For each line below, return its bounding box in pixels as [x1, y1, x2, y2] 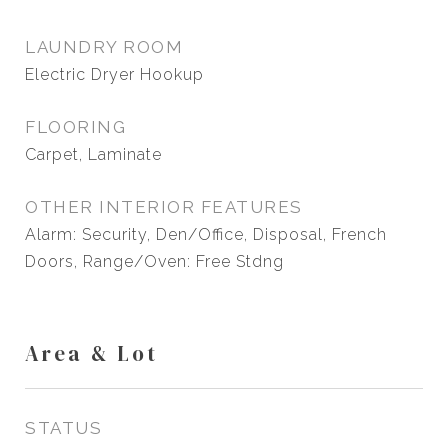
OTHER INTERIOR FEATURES [25, 197, 303, 217]
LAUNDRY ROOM [25, 37, 183, 57]
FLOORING [25, 117, 126, 137]
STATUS [25, 418, 102, 438]
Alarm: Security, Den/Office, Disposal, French [25, 225, 387, 244]
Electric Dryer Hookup [25, 65, 204, 84]
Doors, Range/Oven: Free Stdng [25, 252, 284, 271]
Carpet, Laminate [25, 145, 162, 164]
